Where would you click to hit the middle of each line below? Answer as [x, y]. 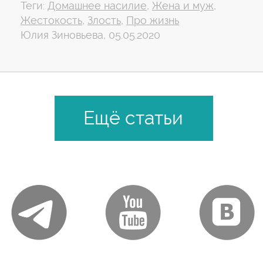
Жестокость [51, 20]
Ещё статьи [134, 118]
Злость [104, 20]
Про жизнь [153, 20]
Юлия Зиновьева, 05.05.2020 [90, 35]
